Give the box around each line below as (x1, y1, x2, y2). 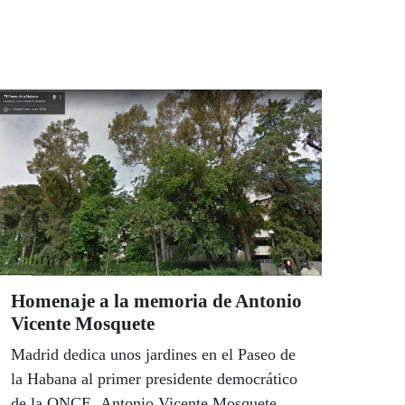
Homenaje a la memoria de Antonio (11, 290, 302, 313)
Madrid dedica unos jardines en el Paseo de (11, 345, 296, 364)
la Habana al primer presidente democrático (11, 370, 297, 389)
